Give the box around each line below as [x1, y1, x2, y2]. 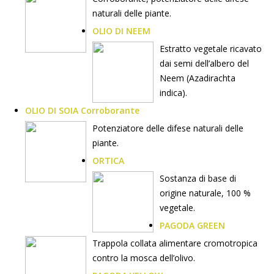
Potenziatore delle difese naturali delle [92, 122, 243, 134]
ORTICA [92, 155, 124, 166]
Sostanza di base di [160, 172, 236, 184]
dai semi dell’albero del [160, 57, 249, 69]
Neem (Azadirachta [160, 72, 235, 84]
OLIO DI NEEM [92, 25, 150, 37]
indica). [160, 87, 187, 98]
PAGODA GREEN [160, 220, 225, 231]
